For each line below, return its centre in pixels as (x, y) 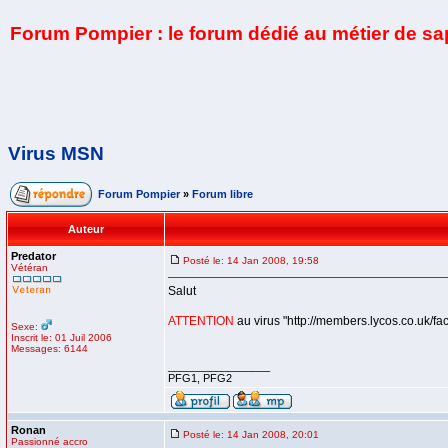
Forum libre (222, 194)
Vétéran (29, 267)
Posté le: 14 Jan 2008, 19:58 (251, 260)
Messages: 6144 (49, 348)
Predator (33, 256)
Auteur (86, 229)
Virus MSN (56, 153)
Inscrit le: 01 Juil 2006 (61, 337)
